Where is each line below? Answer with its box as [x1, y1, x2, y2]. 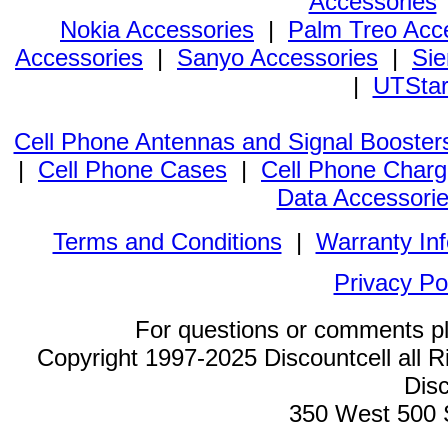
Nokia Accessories [60, 15, 254, 43]
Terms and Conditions [52, 227, 282, 255]
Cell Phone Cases [38, 155, 227, 183]
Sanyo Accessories [177, 43, 378, 71]
